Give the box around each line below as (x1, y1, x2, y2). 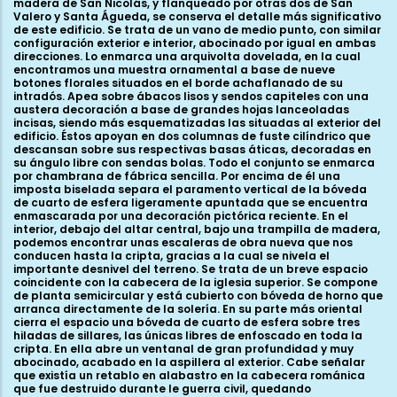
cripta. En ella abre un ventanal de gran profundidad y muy (13, 340, 354, 356)
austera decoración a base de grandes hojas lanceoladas (13, 101, 349, 117)
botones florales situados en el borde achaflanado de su (13, 74, 343, 90)
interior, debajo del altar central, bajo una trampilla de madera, (13, 221, 380, 237)
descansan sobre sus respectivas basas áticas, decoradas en (13, 141, 371, 157)
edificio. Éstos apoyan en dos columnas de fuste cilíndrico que (13, 128, 370, 144)
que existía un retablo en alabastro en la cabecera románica (13, 367, 365, 383)
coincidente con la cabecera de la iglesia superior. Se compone (13, 274, 378, 290)
